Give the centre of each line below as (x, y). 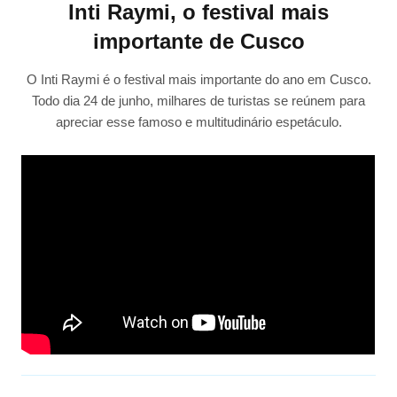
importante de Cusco (198, 42)
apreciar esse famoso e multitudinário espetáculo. (198, 122)
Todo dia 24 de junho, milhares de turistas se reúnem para (198, 101)
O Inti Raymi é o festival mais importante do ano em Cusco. (198, 80)
